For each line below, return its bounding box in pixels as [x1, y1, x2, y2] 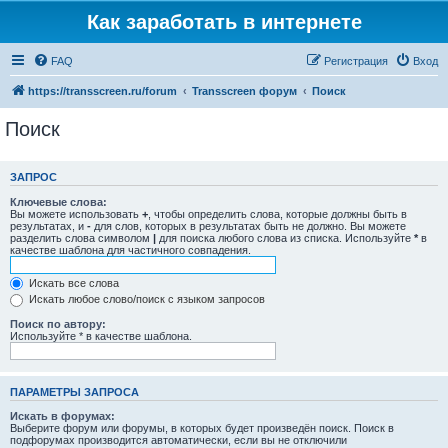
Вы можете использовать [10, 207, 142, 220]
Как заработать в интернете [86, 11, 362, 33]
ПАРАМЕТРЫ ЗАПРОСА [10, 385, 139, 398]
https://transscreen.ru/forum [28, 85, 177, 97]
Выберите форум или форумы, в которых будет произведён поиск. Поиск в [10, 422, 394, 435]
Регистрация [324, 55, 388, 67]
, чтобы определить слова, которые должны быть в [148, 207, 407, 220]
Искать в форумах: [10, 410, 115, 423]
